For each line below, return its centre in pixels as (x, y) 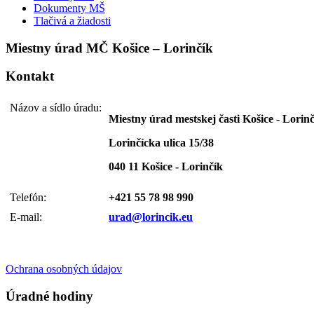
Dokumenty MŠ (69, 8)
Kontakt (30, 76)
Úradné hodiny (49, 296)
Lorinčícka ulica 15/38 (161, 143)
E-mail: (26, 217)
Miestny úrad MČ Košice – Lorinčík (109, 48)
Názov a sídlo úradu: (56, 108)
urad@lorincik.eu (151, 217)
